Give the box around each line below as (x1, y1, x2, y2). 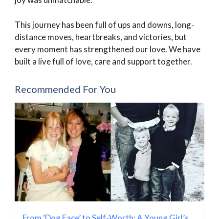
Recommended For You (15, 83, 116, 95)
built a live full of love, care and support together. (15, 56, 192, 66)
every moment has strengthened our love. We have (15, 44, 200, 54)
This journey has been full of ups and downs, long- (15, 19, 194, 30)
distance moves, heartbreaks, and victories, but (15, 31, 187, 42)
